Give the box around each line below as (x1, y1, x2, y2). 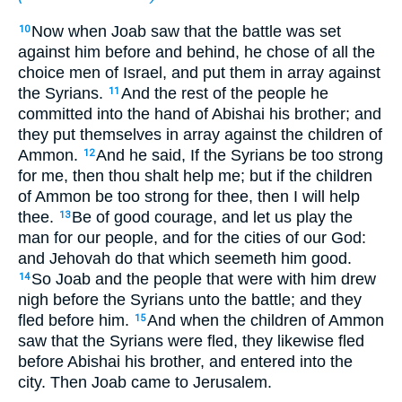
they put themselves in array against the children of (18, 125, 382, 144)
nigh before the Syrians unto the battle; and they (18, 290, 362, 309)
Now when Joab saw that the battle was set (31, 22, 341, 40)
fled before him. (18, 310, 134, 329)
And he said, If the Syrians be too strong (96, 145, 383, 164)
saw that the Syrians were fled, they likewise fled (18, 331, 364, 350)
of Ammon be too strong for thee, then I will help (18, 187, 360, 205)
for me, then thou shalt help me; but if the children (18, 166, 372, 185)
